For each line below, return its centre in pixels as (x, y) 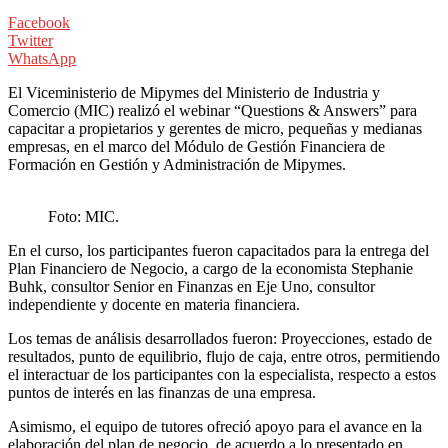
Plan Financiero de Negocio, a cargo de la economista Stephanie (210, 268)
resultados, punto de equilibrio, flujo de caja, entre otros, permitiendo (224, 356)
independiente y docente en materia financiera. (154, 304)
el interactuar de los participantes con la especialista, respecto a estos (222, 374)
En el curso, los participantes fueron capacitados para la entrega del (218, 250)
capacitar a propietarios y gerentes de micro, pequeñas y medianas (215, 128)
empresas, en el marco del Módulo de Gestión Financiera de (196, 146)
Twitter (30, 40)
